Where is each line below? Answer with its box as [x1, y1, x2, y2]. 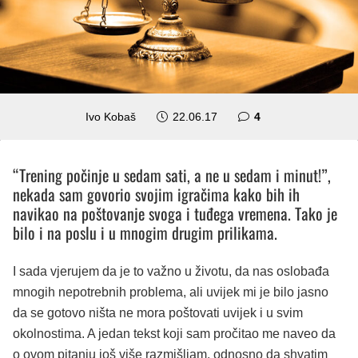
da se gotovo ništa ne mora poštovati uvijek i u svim [13, 305, 303, 320]
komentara [259, 109, 317, 122]
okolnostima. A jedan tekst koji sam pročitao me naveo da [13, 326, 336, 340]
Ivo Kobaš [86, 109, 137, 123]
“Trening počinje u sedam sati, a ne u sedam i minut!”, [13, 162, 331, 187]
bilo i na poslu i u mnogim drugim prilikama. [13, 220, 277, 245]
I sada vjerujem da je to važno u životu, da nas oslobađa [13, 264, 329, 278]
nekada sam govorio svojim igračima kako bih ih [13, 181, 300, 206]
